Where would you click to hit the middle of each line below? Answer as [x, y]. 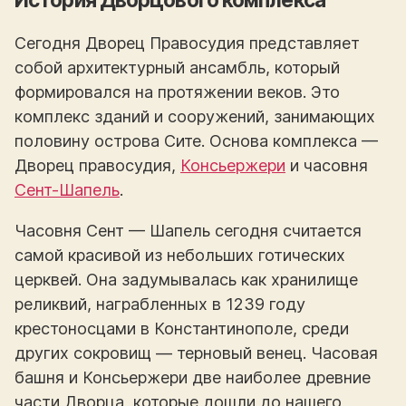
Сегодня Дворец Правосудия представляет [187, 43]
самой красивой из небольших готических [180, 255]
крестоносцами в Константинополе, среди [182, 328]
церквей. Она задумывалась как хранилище [186, 279]
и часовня [327, 165]
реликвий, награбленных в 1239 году [160, 304]
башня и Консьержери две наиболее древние [193, 377]
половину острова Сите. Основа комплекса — [196, 140]
